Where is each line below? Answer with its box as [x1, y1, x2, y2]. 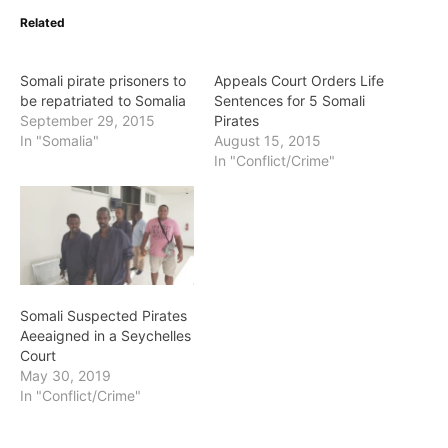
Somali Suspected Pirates [20, 307, 187, 325]
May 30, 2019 [20, 367, 111, 385]
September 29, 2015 [20, 112, 155, 129]
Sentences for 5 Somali [214, 92, 365, 109]
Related [20, 15, 65, 30]
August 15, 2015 [214, 132, 321, 149]
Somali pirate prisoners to [20, 72, 186, 89]
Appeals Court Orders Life [214, 72, 384, 89]
